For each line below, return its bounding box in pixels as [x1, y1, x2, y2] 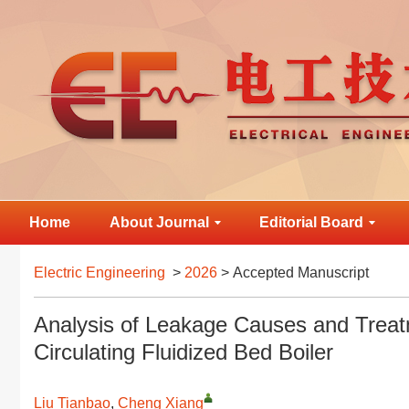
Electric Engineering [34, 265, 165, 280]
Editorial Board [259, 215, 364, 230]
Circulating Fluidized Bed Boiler [34, 340, 333, 364]
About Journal [109, 215, 209, 230]
